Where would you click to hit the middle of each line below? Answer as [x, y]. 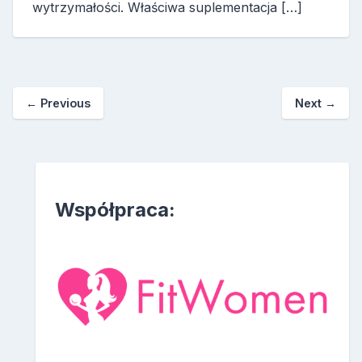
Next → [316, 103]
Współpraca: [115, 210]
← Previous [58, 103]
